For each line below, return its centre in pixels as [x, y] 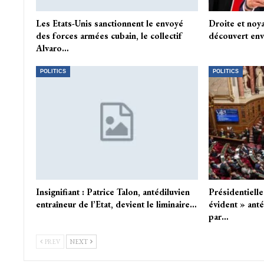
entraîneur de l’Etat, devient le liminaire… [116, 204]
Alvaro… [52, 48]
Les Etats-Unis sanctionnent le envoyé [109, 24]
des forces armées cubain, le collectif [109, 36]
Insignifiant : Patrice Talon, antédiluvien [113, 192]
